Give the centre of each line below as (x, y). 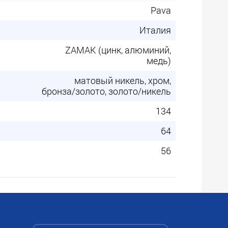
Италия (155, 30)
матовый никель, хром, (123, 80)
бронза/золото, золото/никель (106, 91)
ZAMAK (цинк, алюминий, (118, 50)
